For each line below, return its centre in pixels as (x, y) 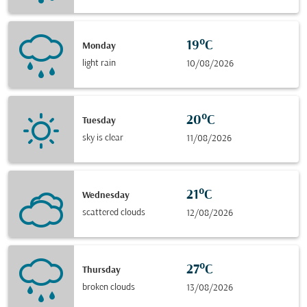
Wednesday (106, 195)
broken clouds (109, 287)
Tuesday (99, 121)
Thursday (101, 270)
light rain (99, 63)
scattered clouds (114, 212)
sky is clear (103, 138)
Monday (99, 46)
